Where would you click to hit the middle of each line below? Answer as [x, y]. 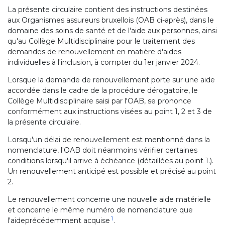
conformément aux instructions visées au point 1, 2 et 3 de [110, 111]
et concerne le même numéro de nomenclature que [100, 210]
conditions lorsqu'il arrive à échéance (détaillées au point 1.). [110, 161]
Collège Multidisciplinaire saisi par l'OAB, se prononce [99, 101]
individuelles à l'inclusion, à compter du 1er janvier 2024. [104, 62]
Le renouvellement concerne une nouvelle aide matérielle [109, 199]
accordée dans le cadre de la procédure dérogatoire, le [103, 90]
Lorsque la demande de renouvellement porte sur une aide [111, 80]
